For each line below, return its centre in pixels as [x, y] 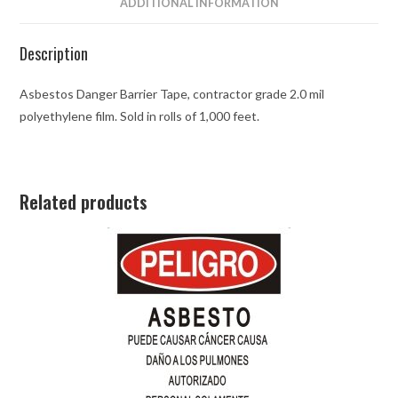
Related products [84, 202]
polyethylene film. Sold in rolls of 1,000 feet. [140, 116]
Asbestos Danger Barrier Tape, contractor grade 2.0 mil [172, 94]
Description [54, 54]
